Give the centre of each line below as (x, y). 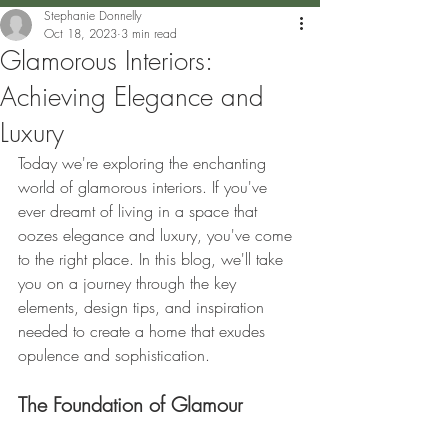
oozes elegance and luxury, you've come (157, 235)
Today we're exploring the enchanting (144, 163)
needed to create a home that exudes (144, 331)
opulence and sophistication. (114, 355)
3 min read (149, 33)
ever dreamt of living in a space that (140, 211)
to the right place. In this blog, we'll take (153, 259)
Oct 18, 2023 (80, 33)
